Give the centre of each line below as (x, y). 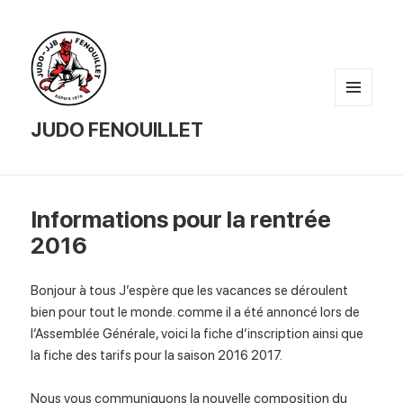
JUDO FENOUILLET (117, 130)
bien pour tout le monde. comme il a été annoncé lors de (196, 313)
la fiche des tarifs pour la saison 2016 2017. (158, 356)
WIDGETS (361, 136)
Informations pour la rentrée (181, 219)
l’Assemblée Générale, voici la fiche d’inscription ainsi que (197, 334)
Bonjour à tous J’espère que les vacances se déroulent (190, 291)
